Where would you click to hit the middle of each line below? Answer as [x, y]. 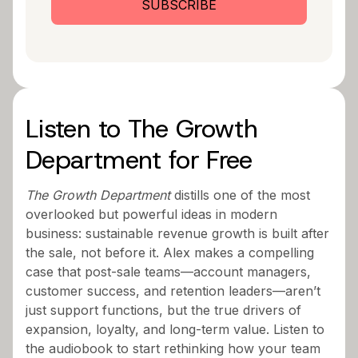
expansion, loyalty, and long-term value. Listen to [175, 329]
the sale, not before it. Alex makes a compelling [170, 252]
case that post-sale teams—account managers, [168, 271]
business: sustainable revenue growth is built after [177, 233]
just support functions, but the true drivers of [163, 310]
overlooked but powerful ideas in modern [151, 214]
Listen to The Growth [142, 128]
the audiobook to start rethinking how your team [173, 348]
